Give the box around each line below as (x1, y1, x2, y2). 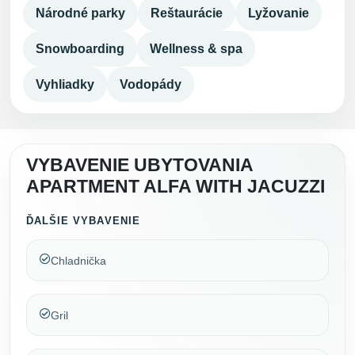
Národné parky (36, 6, 125, 21)
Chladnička (51, 254, 106, 267)
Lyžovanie (248, 6, 309, 21)
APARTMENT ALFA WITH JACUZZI (26, 177, 325, 197)
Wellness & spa (150, 41, 242, 55)
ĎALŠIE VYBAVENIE (26, 215, 140, 227)
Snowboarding (36, 41, 124, 55)
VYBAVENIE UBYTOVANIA (26, 155, 253, 175)
